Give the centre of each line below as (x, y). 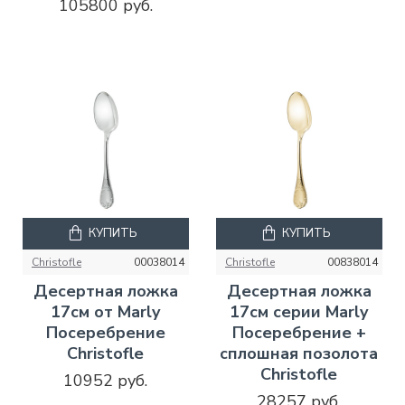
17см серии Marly (299, 311)
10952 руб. (106, 380)
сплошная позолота (299, 353)
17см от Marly (106, 311)
